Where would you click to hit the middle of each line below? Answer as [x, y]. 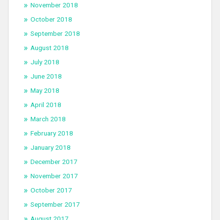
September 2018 [55, 34]
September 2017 [55, 205]
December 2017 [54, 162]
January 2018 [50, 148]
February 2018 [52, 133]
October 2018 [51, 19]
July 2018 [45, 62]
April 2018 [46, 105]
